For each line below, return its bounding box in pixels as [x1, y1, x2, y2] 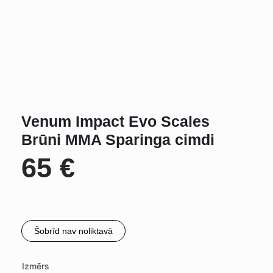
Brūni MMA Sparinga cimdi [21, 131, 214, 148]
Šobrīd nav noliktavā [34, 226, 113, 236]
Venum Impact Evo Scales [21, 113, 210, 130]
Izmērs [22, 261, 49, 271]
